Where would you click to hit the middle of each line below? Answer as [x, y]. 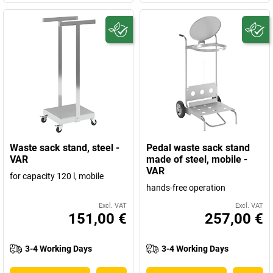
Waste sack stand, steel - [65, 148]
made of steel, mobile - [197, 159]
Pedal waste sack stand [198, 148]
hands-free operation [186, 188]
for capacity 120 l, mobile [57, 176]
